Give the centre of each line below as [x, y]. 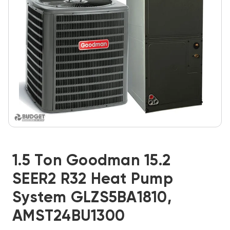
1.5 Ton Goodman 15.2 [91, 161]
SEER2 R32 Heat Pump [93, 180]
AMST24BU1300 [69, 217]
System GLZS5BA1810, [92, 198]
